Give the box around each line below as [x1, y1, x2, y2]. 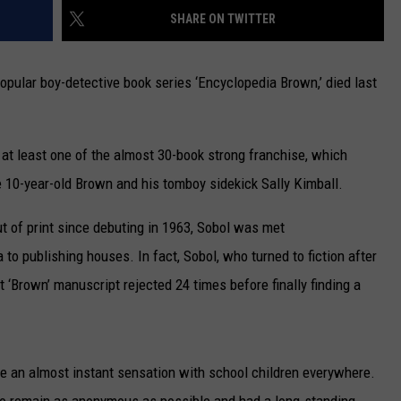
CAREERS [140, 30, 189, 44]
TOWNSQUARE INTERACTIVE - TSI [140, 74, 319, 89]
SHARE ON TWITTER [170, 12, 276, 27]
